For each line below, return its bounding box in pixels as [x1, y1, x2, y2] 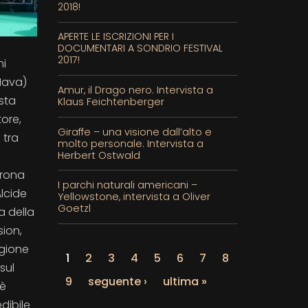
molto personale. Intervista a [57, 136, 203, 151]
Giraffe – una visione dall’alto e [57, 124, 212, 139]
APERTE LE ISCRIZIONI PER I [57, 30, 174, 44]
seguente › [87, 273, 147, 289]
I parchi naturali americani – [57, 178, 197, 192]
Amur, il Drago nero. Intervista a [57, 82, 213, 97]
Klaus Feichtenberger [57, 94, 164, 109]
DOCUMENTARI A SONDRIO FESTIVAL [57, 41, 223, 56]
